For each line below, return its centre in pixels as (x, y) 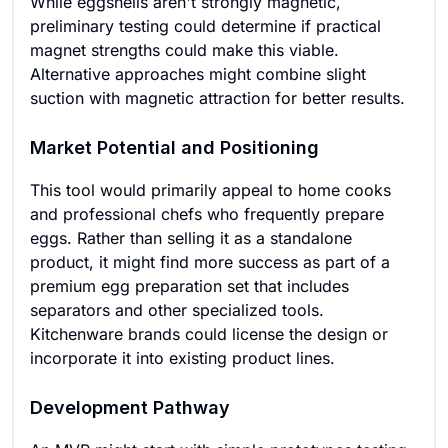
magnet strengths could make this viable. (184, 50)
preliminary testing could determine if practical (205, 26)
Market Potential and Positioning (174, 147)
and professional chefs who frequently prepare (207, 214)
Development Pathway (130, 407)
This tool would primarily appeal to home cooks (210, 190)
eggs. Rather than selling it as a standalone (191, 238)
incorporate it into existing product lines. (182, 358)
